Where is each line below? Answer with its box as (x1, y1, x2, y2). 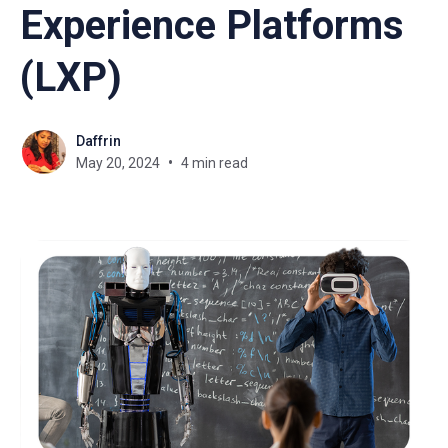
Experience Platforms (20, 2, 404, 49)
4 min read (181, 155, 248, 171)
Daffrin (76, 133, 121, 149)
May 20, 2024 (76, 155, 160, 171)
